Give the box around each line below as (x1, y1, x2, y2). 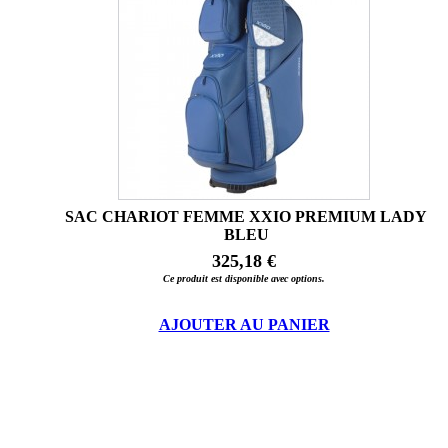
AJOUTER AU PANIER (158, 316, 330, 334)
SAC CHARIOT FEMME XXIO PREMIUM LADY (65, 208, 427, 226)
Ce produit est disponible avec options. (163, 273, 325, 285)
